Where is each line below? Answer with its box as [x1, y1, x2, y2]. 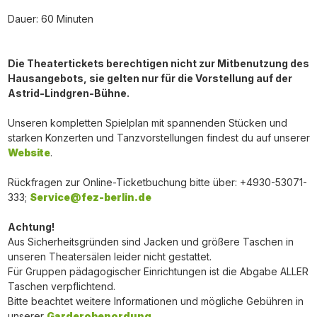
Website [7, 146, 50, 158]
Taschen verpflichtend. [7, 279, 115, 292]
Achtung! [7, 220, 54, 233]
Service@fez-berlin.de [29, 190, 151, 203]
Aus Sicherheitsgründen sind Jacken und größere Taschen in [7, 235, 294, 248]
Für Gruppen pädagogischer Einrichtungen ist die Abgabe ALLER [7, 265, 309, 277]
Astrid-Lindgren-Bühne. [7, 86, 129, 99]
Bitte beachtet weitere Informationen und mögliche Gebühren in [7, 294, 304, 307]
